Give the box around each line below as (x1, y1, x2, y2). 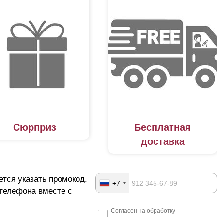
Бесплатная (134, 122, 191, 133)
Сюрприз (13, 122, 57, 133)
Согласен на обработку (111, 207, 176, 215)
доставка (140, 136, 185, 147)
